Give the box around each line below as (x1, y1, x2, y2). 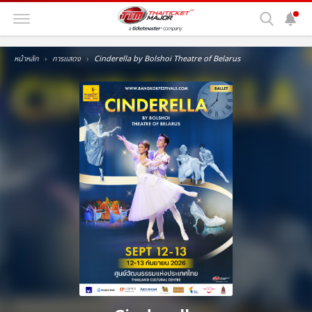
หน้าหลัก (14, 53, 39, 65)
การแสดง (52, 53, 81, 65)
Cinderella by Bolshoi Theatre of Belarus (94, 53, 240, 65)
